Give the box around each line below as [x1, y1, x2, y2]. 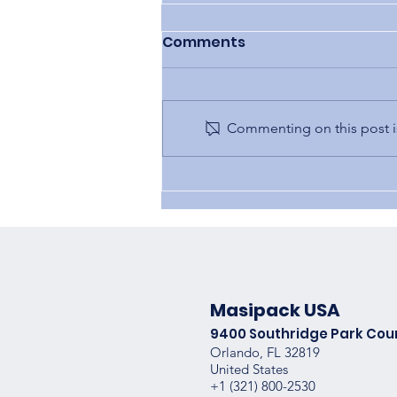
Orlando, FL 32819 [210, 344, 321, 362]
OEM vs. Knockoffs [183, 132, 331, 155]
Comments [162, 31, 245, 52]
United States [210, 361, 289, 378]
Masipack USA [210, 298, 341, 323]
